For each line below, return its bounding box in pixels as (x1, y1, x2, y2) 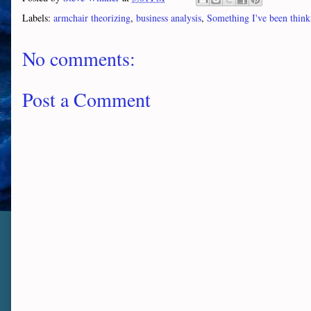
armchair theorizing (53, 11, 131, 24)
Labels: (22, 11, 53, 24)
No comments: (22, 45, 135, 72)
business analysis (136, 11, 201, 24)
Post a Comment (22, 86, 151, 112)
